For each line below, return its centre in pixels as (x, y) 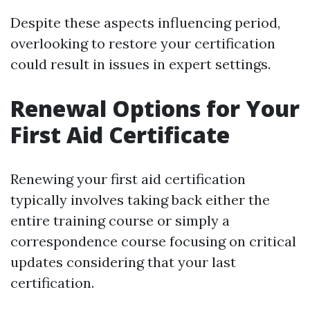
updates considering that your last (123, 262)
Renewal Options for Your (155, 108)
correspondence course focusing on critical (153, 241)
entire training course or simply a (120, 220)
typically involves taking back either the (140, 200)
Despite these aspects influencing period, (145, 22)
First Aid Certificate (120, 135)
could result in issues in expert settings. (140, 64)
